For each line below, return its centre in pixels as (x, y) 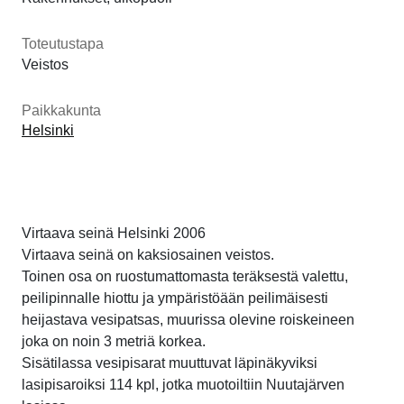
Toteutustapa (63, 44)
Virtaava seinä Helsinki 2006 (114, 233)
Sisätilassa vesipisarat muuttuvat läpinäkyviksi (170, 363)
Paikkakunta (61, 110)
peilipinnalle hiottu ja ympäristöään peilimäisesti (175, 298)
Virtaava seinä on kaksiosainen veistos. (148, 254)
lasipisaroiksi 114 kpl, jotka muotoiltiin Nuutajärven (183, 384)
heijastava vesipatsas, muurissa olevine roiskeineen (188, 319)
